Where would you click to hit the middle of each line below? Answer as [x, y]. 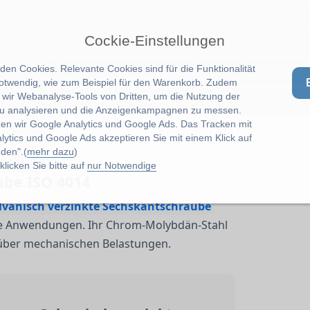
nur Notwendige [121, 165]
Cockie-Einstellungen [155, 40]
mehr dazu [50, 151]
